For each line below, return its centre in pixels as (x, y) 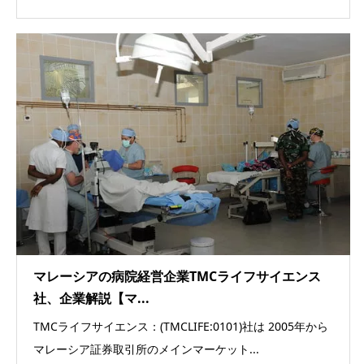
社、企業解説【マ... (91, 299)
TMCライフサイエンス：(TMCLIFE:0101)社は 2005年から (181, 327)
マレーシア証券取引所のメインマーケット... (146, 349)
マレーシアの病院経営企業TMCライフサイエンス (177, 277)
